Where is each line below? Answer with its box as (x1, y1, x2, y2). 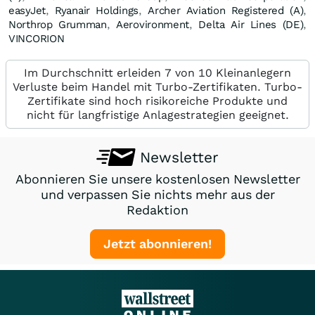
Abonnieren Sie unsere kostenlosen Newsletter (15, 171, 300, 186)
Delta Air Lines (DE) (198, 18, 304, 31)
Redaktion (127, 202, 188, 217)
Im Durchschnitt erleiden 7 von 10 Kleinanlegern (24, 65, 291, 79)
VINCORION (8, 32, 65, 45)
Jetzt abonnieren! (103, 236, 212, 251)
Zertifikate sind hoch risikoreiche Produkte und (27, 94, 288, 108)
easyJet (8, 4, 46, 17)
